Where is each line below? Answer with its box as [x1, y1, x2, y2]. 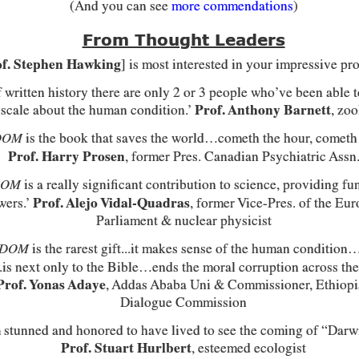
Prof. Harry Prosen [7, 148, 125, 164]
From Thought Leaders [82, 33, 285, 49]
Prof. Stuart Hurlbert [61, 340, 192, 356]
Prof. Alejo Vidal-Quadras [32, 195, 190, 211]
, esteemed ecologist [192, 340, 306, 356]
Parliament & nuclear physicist [95, 212, 272, 228]
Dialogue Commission [120, 294, 247, 310]
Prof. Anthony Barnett [195, 102, 331, 118]
